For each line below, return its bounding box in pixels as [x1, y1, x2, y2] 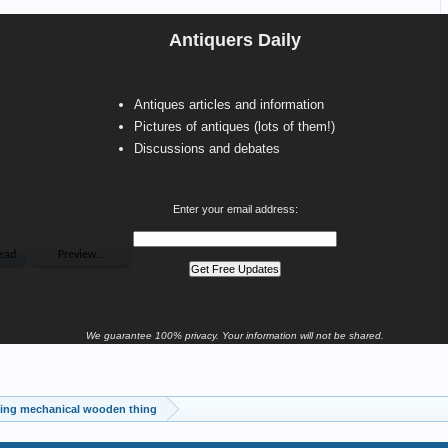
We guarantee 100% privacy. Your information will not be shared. [86, 330, 384, 341]
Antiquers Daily [169, 30, 301, 50]
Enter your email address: [172, 203, 298, 215]
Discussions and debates [134, 141, 280, 156]
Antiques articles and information [134, 97, 324, 112]
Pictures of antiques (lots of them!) [134, 119, 335, 134]
